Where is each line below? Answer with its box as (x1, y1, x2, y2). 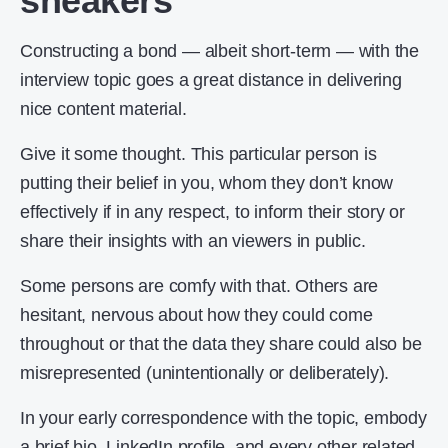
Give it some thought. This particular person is (20, 144, 377, 165)
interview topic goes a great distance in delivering (20, 70, 402, 91)
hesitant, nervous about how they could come (20, 305, 373, 326)
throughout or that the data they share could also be (20, 334, 422, 355)
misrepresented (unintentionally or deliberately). (20, 363, 390, 384)
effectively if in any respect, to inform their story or (20, 202, 405, 223)
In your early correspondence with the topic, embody (20, 408, 427, 429)
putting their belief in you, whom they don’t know (20, 173, 394, 194)
